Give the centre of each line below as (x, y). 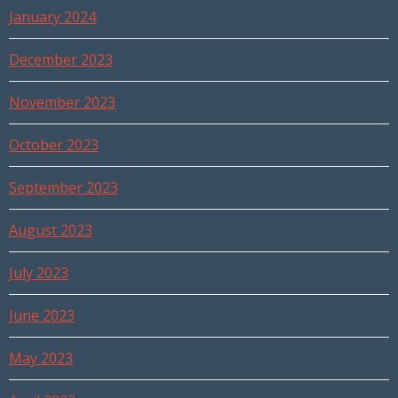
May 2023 (41, 358)
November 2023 (62, 103)
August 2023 (51, 231)
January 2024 (52, 17)
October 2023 (54, 145)
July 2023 (39, 273)
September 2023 (64, 188)
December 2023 (61, 60)
